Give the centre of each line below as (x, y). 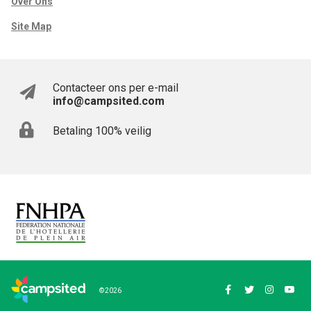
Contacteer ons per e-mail (116, 87)
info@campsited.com (109, 101)
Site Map (31, 26)
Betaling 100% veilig (102, 131)
